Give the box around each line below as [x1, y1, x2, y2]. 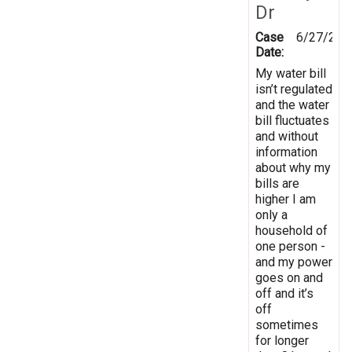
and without [255, 128, 318, 144]
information [255, 144, 317, 159]
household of [255, 222, 328, 238]
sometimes [255, 317, 318, 332]
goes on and [255, 269, 323, 285]
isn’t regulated [255, 81, 332, 97]
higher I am [255, 191, 316, 207]
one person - [255, 238, 325, 254]
